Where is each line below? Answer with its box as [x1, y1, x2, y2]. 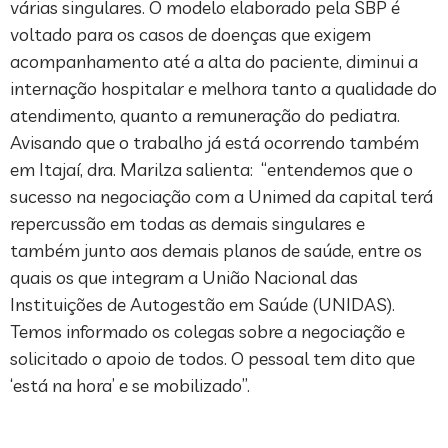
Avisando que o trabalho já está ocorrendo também [10, 130, 419, 154]
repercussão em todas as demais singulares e [10, 211, 365, 235]
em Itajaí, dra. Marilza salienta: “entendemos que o [10, 157, 413, 181]
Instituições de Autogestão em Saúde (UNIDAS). [10, 292, 395, 316]
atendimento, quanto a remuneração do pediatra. [10, 103, 400, 127]
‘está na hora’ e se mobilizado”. [10, 373, 250, 397]
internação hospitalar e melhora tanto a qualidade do [10, 76, 437, 100]
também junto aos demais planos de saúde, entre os [10, 238, 422, 262]
